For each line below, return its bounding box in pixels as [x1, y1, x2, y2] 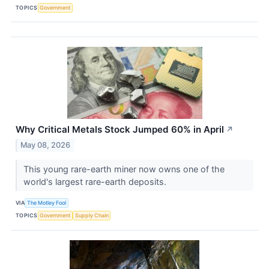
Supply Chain [74, 212, 109, 219]
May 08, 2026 [20, 140, 71, 150]
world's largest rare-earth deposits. [23, 176, 169, 187]
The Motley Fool [27, 199, 67, 207]
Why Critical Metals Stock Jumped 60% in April [16, 124, 224, 136]
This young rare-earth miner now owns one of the [23, 163, 225, 174]
